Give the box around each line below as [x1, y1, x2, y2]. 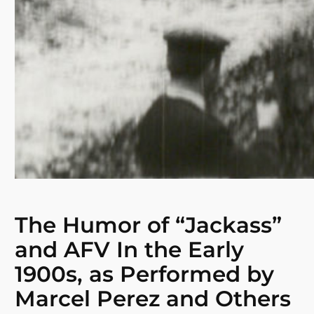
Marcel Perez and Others [15, 285, 292, 313]
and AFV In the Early [15, 236, 245, 264]
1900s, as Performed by [15, 261, 275, 288]
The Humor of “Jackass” [15, 212, 282, 239]
